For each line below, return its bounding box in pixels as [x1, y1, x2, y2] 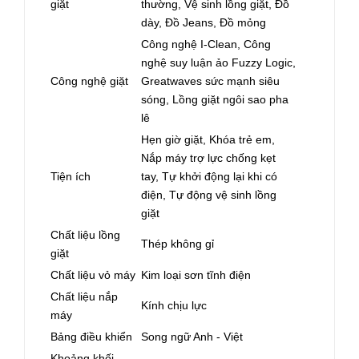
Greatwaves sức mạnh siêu [141, 74, 280, 87]
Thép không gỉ [141, 236, 214, 250]
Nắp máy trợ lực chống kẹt [141, 151, 276, 164]
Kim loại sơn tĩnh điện [141, 268, 251, 281]
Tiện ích [50, 169, 91, 183]
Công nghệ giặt [50, 74, 128, 87]
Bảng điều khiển [50, 329, 132, 343]
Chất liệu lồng [50, 228, 120, 241]
